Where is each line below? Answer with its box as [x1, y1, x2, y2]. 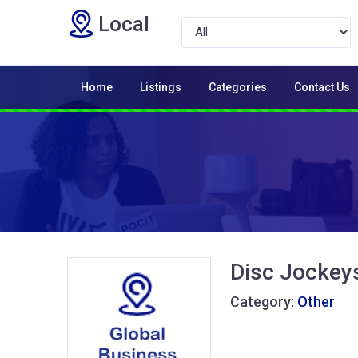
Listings [140, 80, 181, 93]
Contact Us [294, 80, 350, 93]
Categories [209, 80, 267, 93]
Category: [230, 292, 297, 310]
